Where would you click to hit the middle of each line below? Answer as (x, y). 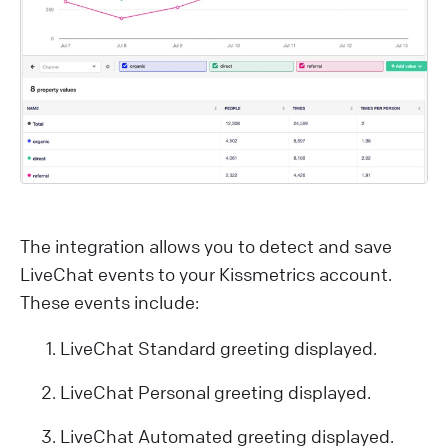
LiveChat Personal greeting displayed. (215, 392)
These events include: (109, 302)
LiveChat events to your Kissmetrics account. (206, 274)
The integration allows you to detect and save (206, 246)
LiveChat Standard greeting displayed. (218, 348)
